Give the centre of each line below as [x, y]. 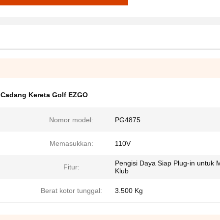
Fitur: [71, 167]
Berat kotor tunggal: [71, 191]
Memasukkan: [71, 143]
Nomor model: [71, 120]
